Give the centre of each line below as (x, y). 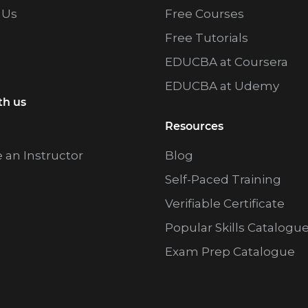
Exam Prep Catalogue (230, 252)
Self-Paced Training (223, 180)
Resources (194, 126)
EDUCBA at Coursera (226, 62)
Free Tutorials (206, 38)
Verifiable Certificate (224, 204)
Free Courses (204, 14)
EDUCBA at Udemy (222, 86)
